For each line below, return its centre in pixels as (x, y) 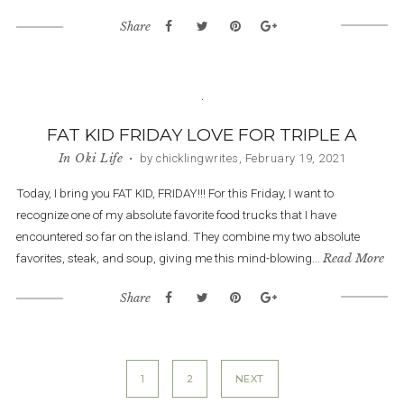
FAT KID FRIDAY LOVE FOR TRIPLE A (202, 135)
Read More (353, 259)
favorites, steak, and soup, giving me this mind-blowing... (168, 258)
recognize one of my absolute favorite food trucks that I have (176, 215)
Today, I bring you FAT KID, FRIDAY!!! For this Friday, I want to (174, 193)
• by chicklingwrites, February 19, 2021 (234, 159)
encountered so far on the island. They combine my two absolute (188, 237)
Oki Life (99, 159)
